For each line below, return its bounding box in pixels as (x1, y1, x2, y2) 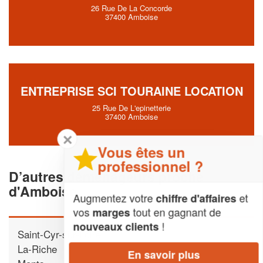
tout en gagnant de (130, 204, 221, 220)
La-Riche (18, 241, 57, 256)
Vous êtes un (97, 141, 185, 162)
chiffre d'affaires (156, 190, 236, 206)
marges (92, 204, 130, 220)
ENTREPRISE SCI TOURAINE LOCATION (20, 82, 243, 99)
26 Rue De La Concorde (91, 2, 172, 14)
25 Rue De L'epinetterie (92, 102, 171, 113)
